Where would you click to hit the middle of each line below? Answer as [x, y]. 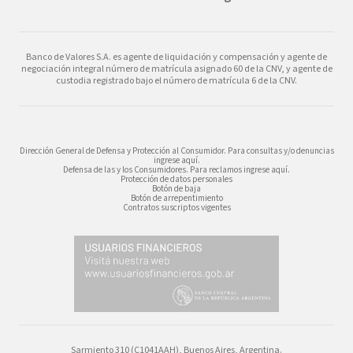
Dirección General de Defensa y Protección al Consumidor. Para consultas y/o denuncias [176, 150]
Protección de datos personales [176, 179]
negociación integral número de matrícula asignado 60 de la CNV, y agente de [176, 69]
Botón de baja [176, 188]
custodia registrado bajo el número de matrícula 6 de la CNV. [176, 80]
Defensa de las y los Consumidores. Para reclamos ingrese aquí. [176, 169]
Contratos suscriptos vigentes [176, 207]
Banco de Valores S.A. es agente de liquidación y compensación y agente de [176, 57]
